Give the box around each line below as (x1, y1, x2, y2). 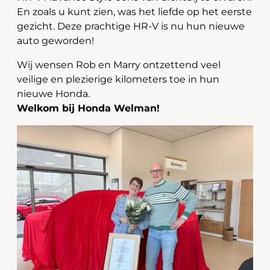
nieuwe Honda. (17, 88, 90, 99)
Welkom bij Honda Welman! (17, 102, 160, 114)
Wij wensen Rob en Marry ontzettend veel (17, 59, 221, 71)
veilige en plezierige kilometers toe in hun (17, 74, 219, 85)
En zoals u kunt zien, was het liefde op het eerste (17, 6, 252, 17)
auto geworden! (17, 35, 94, 46)
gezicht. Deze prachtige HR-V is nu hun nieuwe (17, 20, 245, 32)
